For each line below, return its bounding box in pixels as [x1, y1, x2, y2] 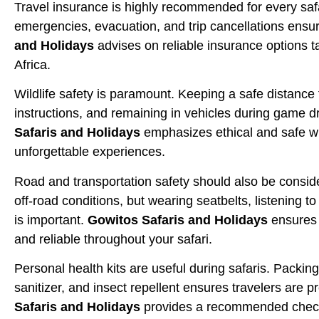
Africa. [14, 57, 51, 72]
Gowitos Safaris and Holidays [88, 212, 268, 227]
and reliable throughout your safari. [14, 231, 212, 246]
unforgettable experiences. [14, 145, 165, 159]
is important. [14, 212, 88, 227]
